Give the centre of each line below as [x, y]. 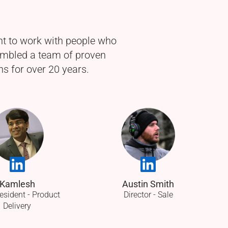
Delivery [17, 206]
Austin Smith [148, 184]
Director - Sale [148, 194]
